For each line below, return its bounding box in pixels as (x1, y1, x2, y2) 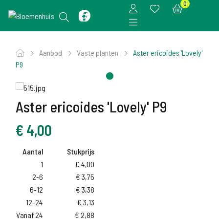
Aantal (22, 147, 43, 156)
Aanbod (39, 48, 64, 57)
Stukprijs (67, 147, 94, 156)
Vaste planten (77, 48, 120, 57)
